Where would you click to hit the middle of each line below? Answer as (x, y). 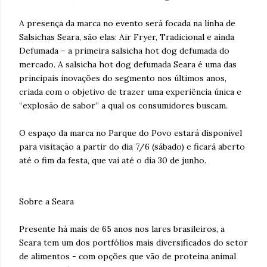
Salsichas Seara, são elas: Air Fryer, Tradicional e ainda (127, 37)
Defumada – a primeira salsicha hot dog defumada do (124, 50)
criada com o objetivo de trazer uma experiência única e (130, 91)
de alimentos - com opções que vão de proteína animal (128, 256)
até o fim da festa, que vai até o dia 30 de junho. (113, 160)
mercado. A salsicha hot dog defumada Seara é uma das (128, 64)
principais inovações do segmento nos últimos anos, (123, 78)
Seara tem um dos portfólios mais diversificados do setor (133, 242)
